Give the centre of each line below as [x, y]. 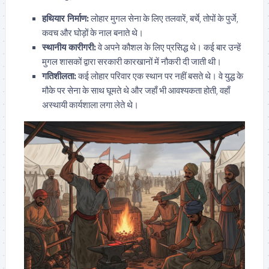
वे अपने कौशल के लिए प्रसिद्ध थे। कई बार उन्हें [168, 47]
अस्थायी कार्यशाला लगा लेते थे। [90, 104]
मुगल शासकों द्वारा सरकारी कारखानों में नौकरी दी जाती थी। [132, 61]
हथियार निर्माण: [65, 18]
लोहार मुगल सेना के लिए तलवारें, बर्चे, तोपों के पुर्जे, [164, 18]
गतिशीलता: [59, 76]
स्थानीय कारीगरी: [69, 47]
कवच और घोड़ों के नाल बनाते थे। [93, 32]
